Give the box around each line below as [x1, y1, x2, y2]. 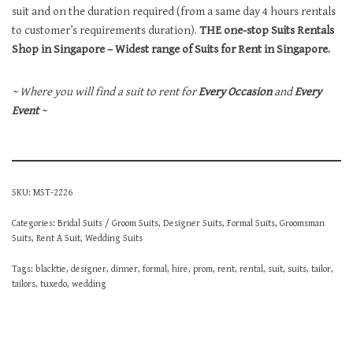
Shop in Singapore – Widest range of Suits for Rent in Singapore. [12, 42, 330, 56]
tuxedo [40, 277, 67, 289]
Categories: [12, 217, 58, 229]
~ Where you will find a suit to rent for [12, 84, 199, 98]
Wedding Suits [85, 232, 143, 243]
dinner [111, 262, 138, 274]
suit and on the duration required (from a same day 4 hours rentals [12, 4, 336, 18]
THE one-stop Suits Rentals [199, 23, 334, 37]
